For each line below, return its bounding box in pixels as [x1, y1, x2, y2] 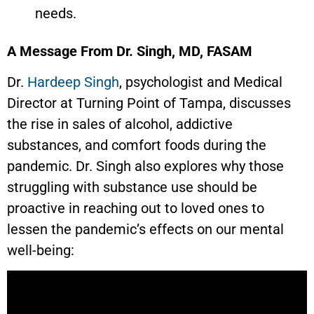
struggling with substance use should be [7, 179, 257, 196]
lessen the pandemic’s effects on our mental [7, 221, 284, 238]
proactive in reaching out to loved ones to [7, 200, 264, 217]
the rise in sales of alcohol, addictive [7, 116, 233, 133]
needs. [35, 4, 76, 22]
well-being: [7, 242, 74, 259]
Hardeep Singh [27, 74, 119, 91]
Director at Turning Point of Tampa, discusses [7, 95, 291, 112]
